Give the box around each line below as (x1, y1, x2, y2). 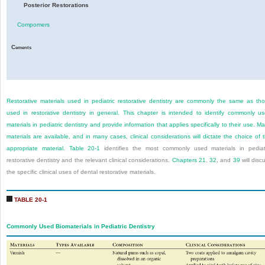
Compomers (17, 21, 50, 28)
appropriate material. (7, 145, 69, 152)
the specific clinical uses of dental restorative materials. (7, 169, 156, 176)
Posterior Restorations (23, 2, 89, 9)
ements (15, 44, 31, 51)
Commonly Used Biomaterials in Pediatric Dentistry (7, 223, 155, 230)
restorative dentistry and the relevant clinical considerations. (7, 157, 172, 164)
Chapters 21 (172, 157, 206, 164)
